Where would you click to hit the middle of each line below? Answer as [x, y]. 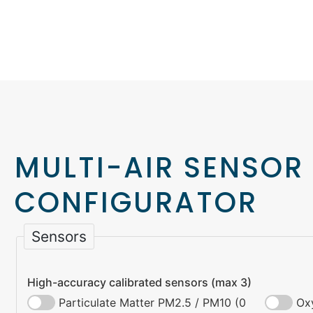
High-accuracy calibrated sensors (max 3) [139, 283]
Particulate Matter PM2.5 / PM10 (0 [152, 303]
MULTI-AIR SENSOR [159, 167]
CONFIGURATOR [136, 202]
